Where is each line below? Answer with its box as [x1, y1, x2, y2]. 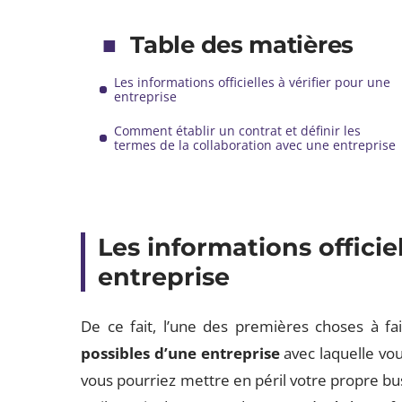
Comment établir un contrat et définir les [114, 122, 362, 139]
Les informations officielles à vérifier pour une [114, 74, 391, 91]
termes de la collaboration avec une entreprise [114, 136, 397, 153]
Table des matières [130, 31, 354, 59]
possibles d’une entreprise [81, 343, 280, 363]
